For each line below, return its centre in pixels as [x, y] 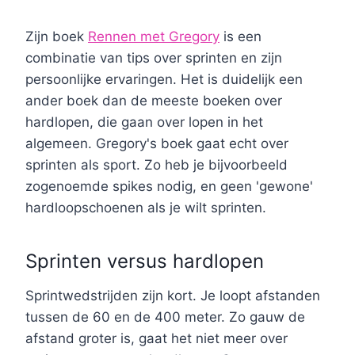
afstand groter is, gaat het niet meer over [157, 339]
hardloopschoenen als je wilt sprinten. [146, 208]
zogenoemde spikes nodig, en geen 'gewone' [169, 187]
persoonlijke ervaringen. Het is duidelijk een [164, 80]
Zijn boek [57, 37]
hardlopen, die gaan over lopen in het [144, 122]
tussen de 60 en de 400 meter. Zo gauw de [165, 317]
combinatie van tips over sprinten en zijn [154, 58]
